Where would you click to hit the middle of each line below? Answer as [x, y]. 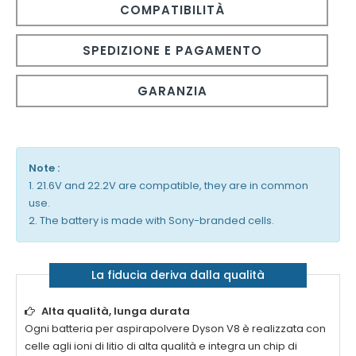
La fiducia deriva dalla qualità [178, 275]
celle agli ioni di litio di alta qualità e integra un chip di [161, 346]
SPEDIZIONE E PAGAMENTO [172, 51]
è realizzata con [283, 329]
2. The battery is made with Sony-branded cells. [151, 221]
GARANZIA [172, 91]
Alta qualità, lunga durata [116, 311]
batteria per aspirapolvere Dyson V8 [146, 329]
